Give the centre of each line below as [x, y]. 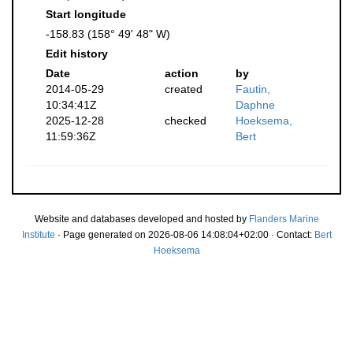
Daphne [256, 105]
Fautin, [253, 89]
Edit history [77, 54]
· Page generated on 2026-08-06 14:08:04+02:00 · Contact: [184, 235]
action [181, 73]
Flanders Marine [284, 219]
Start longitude [86, 14]
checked [185, 121]
